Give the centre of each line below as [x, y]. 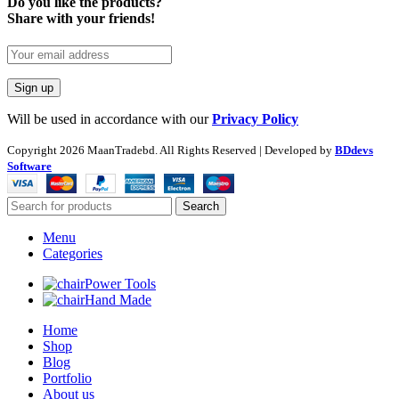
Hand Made [118, 300]
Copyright [33, 151]
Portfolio [67, 379]
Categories [73, 254]
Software [29, 167]
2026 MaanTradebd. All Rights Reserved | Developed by [197, 151]
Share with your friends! [81, 18]
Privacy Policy [255, 119]
